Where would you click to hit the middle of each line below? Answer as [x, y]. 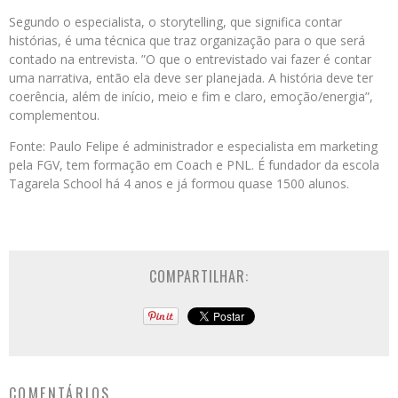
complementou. [54, 115]
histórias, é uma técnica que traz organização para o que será [187, 41]
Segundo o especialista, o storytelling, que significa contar [175, 22]
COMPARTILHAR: [199, 277]
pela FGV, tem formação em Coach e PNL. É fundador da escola [194, 165]
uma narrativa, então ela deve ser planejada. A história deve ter [191, 78]
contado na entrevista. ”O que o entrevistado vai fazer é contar [190, 60]
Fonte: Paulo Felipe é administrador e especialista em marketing [193, 147]
